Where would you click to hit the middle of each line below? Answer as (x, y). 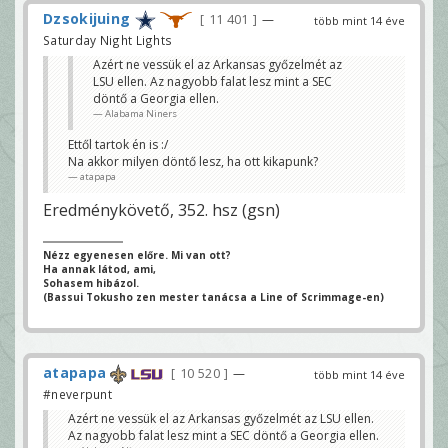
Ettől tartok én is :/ (118, 145)
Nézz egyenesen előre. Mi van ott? (137, 255)
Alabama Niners (141, 114)
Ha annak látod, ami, (99, 269)
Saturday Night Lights (108, 40)
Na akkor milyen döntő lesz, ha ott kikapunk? (193, 162)
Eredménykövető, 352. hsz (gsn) (161, 210)
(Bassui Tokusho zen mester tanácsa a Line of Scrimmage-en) (213, 297)
